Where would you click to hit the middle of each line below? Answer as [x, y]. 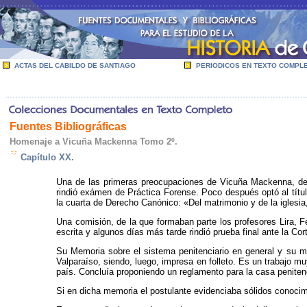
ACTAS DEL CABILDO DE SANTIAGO [75, 65]
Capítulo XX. [47, 157]
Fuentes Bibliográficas [68, 126]
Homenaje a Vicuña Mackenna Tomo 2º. [94, 142]
